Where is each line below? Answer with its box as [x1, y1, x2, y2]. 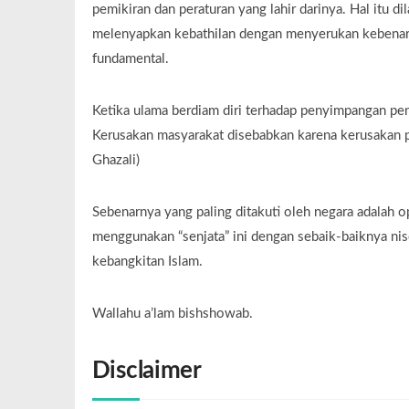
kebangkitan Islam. [91, 255, 203, 269]
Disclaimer [91, 359, 202, 383]
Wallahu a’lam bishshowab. [91, 307, 253, 321]
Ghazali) [91, 153, 140, 168]
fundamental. [91, 52, 169, 67]
